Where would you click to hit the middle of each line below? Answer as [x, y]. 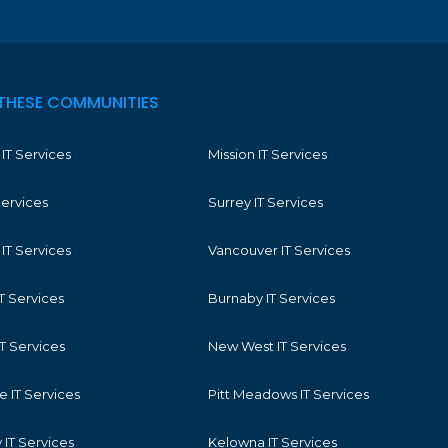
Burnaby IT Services [271, 298]
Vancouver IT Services [278, 250]
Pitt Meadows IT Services [288, 394]
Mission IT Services [267, 154]
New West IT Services [276, 346]
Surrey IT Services [265, 202]
